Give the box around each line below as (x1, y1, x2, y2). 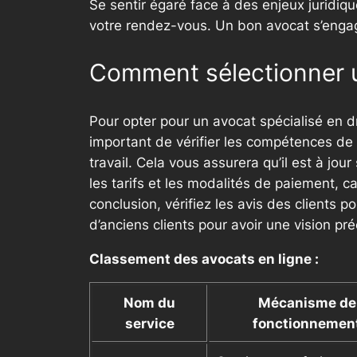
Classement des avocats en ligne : (89, 250, 319, 267)
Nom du (124, 295, 175, 312)
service (124, 316, 175, 332)
